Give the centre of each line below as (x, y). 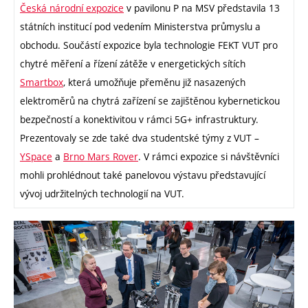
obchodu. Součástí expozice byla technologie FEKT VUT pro (149, 45)
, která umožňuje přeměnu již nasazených (154, 82)
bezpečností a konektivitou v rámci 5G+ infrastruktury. (139, 120)
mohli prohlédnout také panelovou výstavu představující (143, 175)
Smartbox (42, 82)
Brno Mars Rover (101, 157)
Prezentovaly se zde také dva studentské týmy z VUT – (140, 138)
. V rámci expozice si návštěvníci (209, 157)
